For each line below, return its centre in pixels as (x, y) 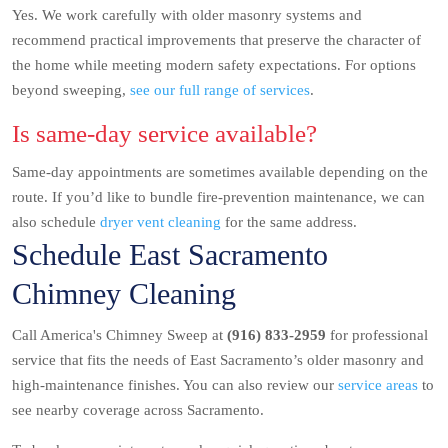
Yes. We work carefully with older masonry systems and (187, 15)
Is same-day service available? (164, 134)
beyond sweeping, (71, 90)
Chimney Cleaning (124, 294)
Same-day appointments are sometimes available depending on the (220, 172)
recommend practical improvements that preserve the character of (216, 40)
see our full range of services (220, 90)
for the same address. (289, 222)
